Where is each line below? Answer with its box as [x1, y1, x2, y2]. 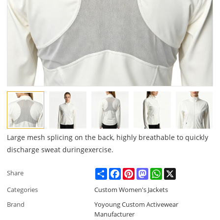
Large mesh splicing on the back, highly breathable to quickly [7, 133, 209, 142]
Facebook [121, 167, 150, 177]
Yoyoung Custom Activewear [94, 200, 179, 209]
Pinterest [135, 167, 162, 177]
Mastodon [148, 167, 179, 177]
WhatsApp [162, 167, 193, 177]
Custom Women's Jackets [94, 185, 168, 194]
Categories [7, 185, 38, 194]
